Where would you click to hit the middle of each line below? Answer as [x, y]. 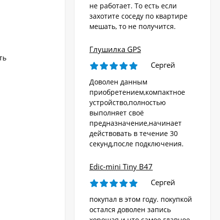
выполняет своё [117, 113]
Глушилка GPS [115, 49]
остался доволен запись [130, 210]
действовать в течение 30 [134, 134]
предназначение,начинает [136, 123]
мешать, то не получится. [133, 27]
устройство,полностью [128, 103]
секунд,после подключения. [137, 144]
